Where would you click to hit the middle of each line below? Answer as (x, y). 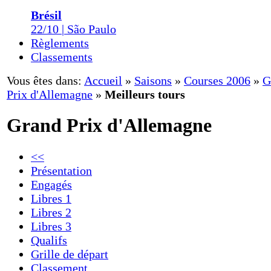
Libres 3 (51, 226)
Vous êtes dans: (44, 80)
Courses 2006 (217, 80)
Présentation (61, 170)
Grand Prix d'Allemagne (109, 126)
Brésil (46, 15)
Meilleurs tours (145, 94)
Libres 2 (51, 212)
